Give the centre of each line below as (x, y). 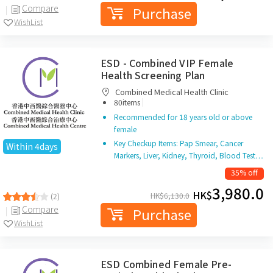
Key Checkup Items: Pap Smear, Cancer (179, 143)
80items (128, 102)
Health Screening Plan (153, 75)
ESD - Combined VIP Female (167, 63)
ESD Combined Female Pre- (166, 264)
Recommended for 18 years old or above (183, 117)
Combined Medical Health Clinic (172, 92)
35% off (244, 172)
